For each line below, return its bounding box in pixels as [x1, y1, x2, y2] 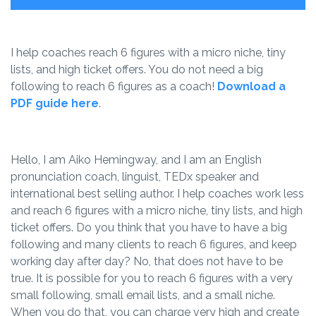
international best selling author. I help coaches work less [11, 187, 304, 200]
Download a [217, 80, 286, 93]
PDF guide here [11, 97, 99, 110]
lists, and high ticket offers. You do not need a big [11, 63, 263, 76]
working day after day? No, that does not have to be [11, 255, 283, 268]
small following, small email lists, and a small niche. [11, 288, 275, 302]
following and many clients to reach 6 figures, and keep [11, 238, 297, 251]
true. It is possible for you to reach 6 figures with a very [11, 272, 293, 285]
